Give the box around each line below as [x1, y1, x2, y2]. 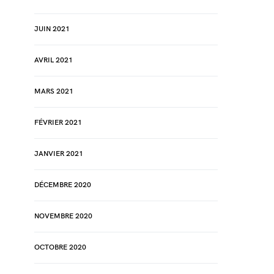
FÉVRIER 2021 [34, 118, 82, 127]
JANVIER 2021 [34, 149, 83, 158]
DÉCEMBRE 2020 [34, 180, 91, 190]
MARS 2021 [34, 87, 73, 96]
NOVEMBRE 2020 [34, 212, 92, 221]
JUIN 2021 [34, 24, 70, 34]
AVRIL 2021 [34, 56, 73, 65]
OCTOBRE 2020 [34, 243, 86, 252]
